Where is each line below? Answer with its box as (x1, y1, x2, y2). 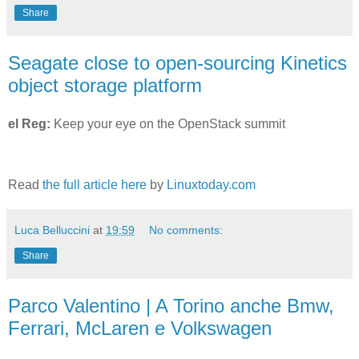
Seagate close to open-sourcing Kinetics (8, 51, 347, 74)
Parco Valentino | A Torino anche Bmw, (8, 294, 334, 317)
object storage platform (8, 74, 202, 96)
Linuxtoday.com (167, 177, 256, 192)
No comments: (149, 223, 224, 236)
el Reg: (8, 116, 50, 131)
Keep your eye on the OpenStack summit (50, 116, 285, 131)
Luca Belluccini (14, 223, 90, 236)
